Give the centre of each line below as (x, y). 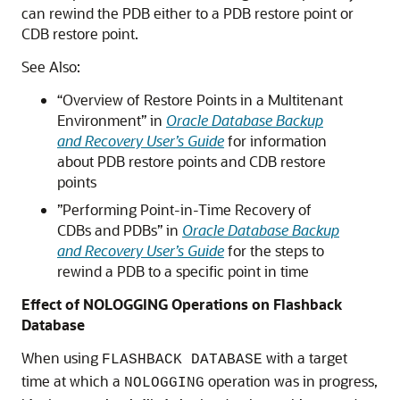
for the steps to (274, 250)
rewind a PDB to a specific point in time (183, 271)
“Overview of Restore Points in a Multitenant (200, 100)
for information (275, 141)
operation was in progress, (291, 381)
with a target (305, 358)
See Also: (51, 67)
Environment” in (112, 120)
